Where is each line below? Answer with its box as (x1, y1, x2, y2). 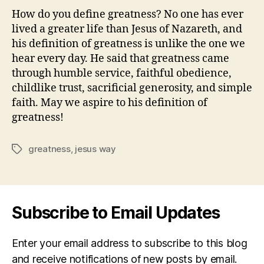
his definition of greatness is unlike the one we (12, 37, 245, 51)
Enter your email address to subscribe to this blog (12, 236, 247, 249)
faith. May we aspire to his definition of (12, 95, 207, 110)
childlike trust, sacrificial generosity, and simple (12, 81, 252, 95)
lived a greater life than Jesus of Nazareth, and (12, 22, 242, 36)
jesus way (75, 143, 116, 154)
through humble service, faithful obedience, (12, 66, 232, 80)
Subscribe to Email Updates (12, 202, 220, 223)
